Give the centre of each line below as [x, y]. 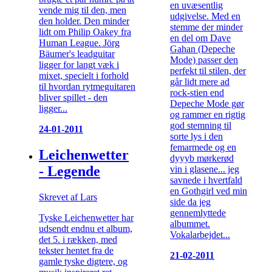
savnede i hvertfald [206, 180]
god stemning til [201, 125]
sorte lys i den [196, 136]
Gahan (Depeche [202, 49]
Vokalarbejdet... [200, 234]
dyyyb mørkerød [202, 158]
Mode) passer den [204, 59]
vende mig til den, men [83, 10]
